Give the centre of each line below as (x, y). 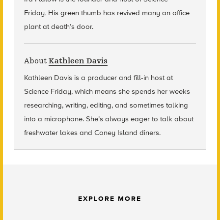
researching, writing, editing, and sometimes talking (106, 105)
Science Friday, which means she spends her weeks (107, 91)
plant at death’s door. (58, 26)
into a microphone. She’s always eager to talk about (109, 119)
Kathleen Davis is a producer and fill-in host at (98, 77)
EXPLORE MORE (110, 198)
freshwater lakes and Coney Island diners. (92, 132)
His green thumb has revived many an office (119, 13)
